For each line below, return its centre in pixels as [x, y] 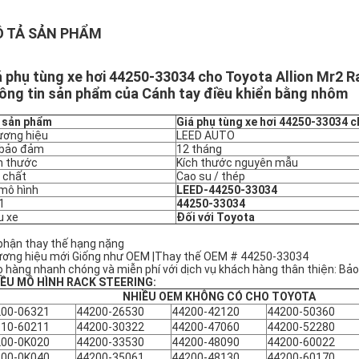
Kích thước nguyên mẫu [237, 163]
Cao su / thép [211, 176]
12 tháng [199, 149]
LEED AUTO [206, 135]
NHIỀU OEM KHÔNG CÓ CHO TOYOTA [219, 296]
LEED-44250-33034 [227, 190]
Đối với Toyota [216, 217]
